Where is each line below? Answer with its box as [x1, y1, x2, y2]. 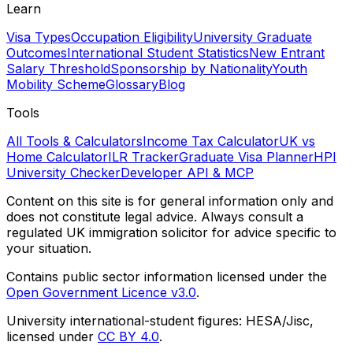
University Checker [6, 165, 121, 181]
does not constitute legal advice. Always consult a [6, 209, 303, 225]
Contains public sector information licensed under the [6, 269, 327, 285]
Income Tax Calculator [143, 133, 279, 150]
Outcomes [6, 45, 67, 61]
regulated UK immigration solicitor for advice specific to [6, 225, 336, 241]
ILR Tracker [108, 149, 179, 165]
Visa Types [6, 29, 71, 46]
